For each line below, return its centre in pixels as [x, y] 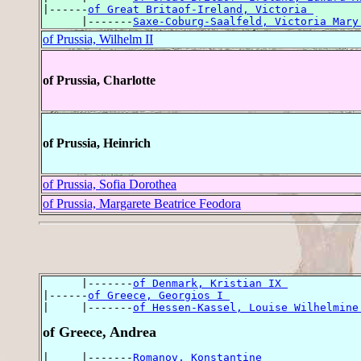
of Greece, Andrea [100, 332]
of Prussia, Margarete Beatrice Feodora [142, 204]
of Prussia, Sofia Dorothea [110, 185]
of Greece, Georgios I [159, 295]
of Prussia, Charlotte [99, 81]
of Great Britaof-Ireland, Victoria [201, 10]
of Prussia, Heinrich [97, 143]
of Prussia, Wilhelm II [98, 39]
